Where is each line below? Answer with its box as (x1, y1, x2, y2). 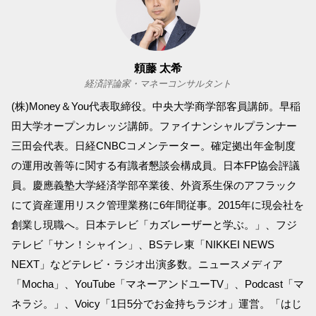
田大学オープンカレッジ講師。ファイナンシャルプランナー (11, 120, 297, 133)
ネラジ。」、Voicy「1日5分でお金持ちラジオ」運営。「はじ (11, 298, 302, 310)
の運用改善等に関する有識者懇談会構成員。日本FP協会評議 (11, 159, 300, 172)
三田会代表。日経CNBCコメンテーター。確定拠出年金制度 (11, 140, 296, 152)
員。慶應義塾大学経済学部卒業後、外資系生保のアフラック (11, 179, 297, 192)
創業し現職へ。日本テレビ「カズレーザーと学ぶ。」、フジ (11, 219, 297, 231)
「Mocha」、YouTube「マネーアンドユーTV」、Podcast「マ (11, 278, 304, 291)
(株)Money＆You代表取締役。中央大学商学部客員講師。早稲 (11, 100, 300, 113)
